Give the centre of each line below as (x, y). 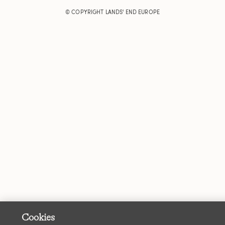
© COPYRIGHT (85, 12)
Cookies (38, 217)
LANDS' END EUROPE (133, 12)
